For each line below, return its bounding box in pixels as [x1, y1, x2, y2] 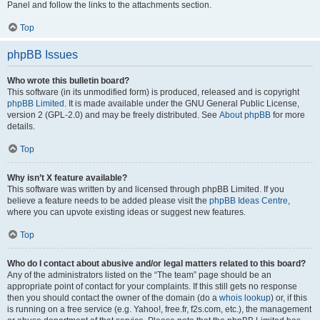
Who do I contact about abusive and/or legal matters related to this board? [7, 259, 306, 269]
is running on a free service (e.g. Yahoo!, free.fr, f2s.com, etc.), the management [7, 304, 311, 314]
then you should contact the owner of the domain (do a [7, 293, 219, 303]
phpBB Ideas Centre [209, 196, 288, 206]
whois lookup [219, 293, 271, 303]
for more [271, 110, 305, 120]
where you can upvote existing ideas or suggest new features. [7, 207, 246, 217]
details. [7, 121, 35, 131]
